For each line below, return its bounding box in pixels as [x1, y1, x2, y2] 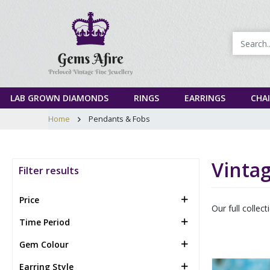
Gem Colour [19, 238, 69, 250]
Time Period [19, 216, 70, 228]
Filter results [19, 163, 79, 177]
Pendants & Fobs [88, 113, 150, 124]
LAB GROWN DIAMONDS [10, 92, 108, 104]
